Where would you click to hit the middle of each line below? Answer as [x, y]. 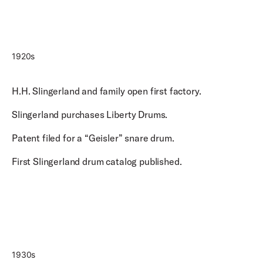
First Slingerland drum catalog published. [97, 161]
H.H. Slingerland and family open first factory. [108, 91]
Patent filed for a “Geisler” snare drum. [94, 138]
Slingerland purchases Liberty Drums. [91, 114]
